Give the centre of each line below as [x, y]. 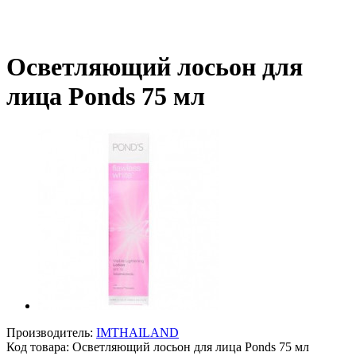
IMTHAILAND [137, 332]
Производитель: [51, 332]
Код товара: [39, 346]
